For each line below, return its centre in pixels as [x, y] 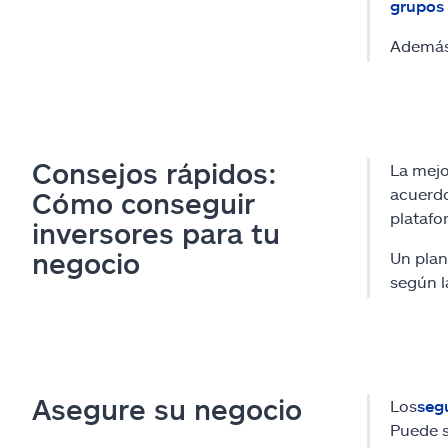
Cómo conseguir [143, 203]
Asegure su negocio [167, 409]
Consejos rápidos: [154, 173]
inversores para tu [156, 233]
